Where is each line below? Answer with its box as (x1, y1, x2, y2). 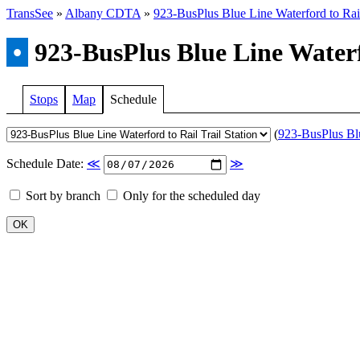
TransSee (6, 6, 53, 20)
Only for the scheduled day (120, 188, 260, 202)
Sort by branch (22, 188, 100, 202)
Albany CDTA (65, 6, 141, 20)
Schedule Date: (6, 157, 87, 171)
